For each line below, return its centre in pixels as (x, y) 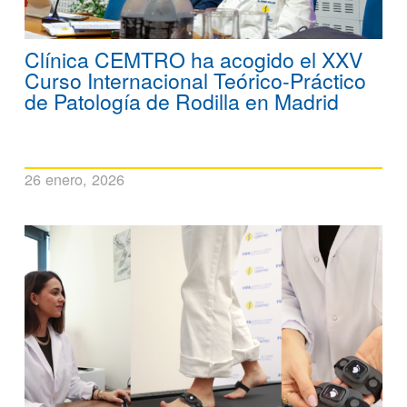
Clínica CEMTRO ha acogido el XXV (194, 60)
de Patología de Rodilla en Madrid (182, 102)
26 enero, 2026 (74, 179)
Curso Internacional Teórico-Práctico (195, 81)
